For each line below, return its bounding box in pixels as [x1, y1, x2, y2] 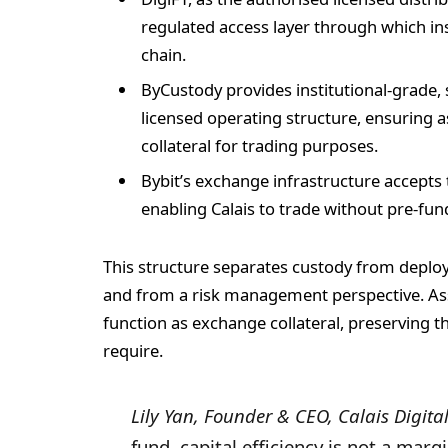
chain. [141, 42, 190, 66]
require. [103, 339, 163, 363]
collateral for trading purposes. [141, 134, 382, 158]
